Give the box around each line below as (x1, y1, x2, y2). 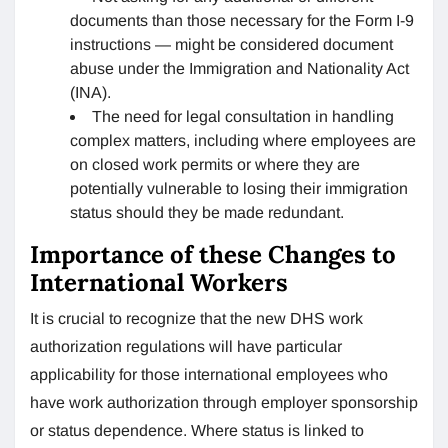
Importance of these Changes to (30, 238, 396, 270)
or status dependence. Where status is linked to (30, 421, 364, 439)
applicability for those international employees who (30, 365, 388, 383)
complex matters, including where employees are (70, 131, 416, 149)
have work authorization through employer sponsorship (30, 393, 418, 411)
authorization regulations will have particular (30, 337, 342, 355)
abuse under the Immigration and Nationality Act (70, 59, 409, 77)
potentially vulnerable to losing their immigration (70, 179, 408, 197)
